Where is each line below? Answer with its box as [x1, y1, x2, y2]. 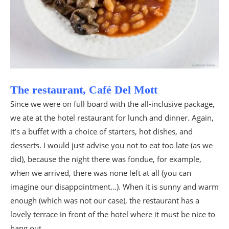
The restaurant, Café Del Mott [10, 83, 157, 96]
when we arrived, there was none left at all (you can [10, 167, 191, 178]
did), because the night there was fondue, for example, [10, 153, 201, 164]
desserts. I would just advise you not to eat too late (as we [10, 140, 213, 150]
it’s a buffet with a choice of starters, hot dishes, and [10, 126, 193, 136]
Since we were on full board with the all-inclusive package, [10, 98, 215, 109]
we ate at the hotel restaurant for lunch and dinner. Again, [10, 112, 214, 123]
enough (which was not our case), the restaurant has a [10, 195, 199, 205]
